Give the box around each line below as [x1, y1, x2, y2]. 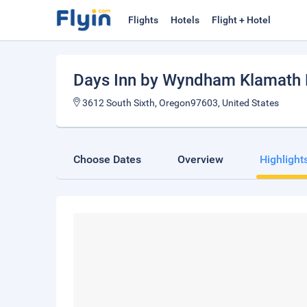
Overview [177, 153, 223, 166]
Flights [128, 14, 158, 25]
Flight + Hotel [212, 14, 271, 25]
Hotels [171, 14, 199, 25]
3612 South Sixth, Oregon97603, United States [80, 97, 279, 108]
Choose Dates [73, 153, 141, 166]
